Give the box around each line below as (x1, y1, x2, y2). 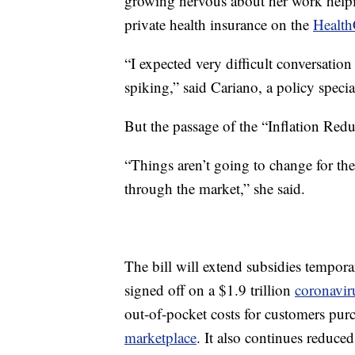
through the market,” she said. (124, 178, 305, 199)
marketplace (124, 327, 197, 348)
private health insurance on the (124, 14, 313, 35)
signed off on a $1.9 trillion (124, 280, 295, 300)
